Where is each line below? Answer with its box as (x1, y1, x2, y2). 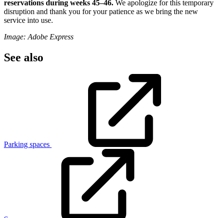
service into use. (4, 16, 53, 24)
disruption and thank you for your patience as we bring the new (4, 7, 198, 16)
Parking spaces (4, 140, 52, 148)
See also (4, 51, 43, 64)
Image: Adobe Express (4, 32, 73, 41)
